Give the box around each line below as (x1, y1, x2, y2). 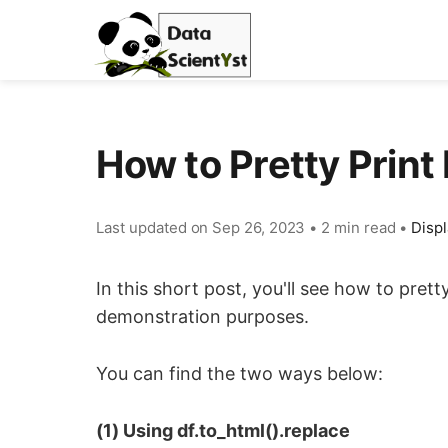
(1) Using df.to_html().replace (96, 419, 351, 441)
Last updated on (96, 218, 213, 237)
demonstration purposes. (96, 306, 310, 327)
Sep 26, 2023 (212, 218, 306, 237)
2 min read (321, 218, 396, 237)
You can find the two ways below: (96, 362, 384, 384)
